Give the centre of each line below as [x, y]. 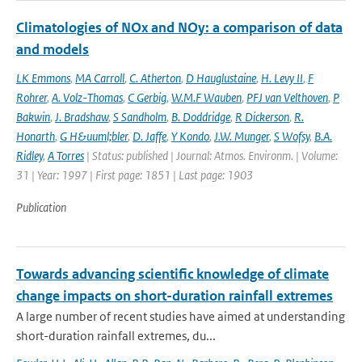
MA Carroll [100, 78]
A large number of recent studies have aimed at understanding [181, 316]
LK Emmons [43, 78]
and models [53, 49]
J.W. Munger [242, 136]
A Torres [66, 156]
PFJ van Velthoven [287, 97]
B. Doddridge [201, 117]
